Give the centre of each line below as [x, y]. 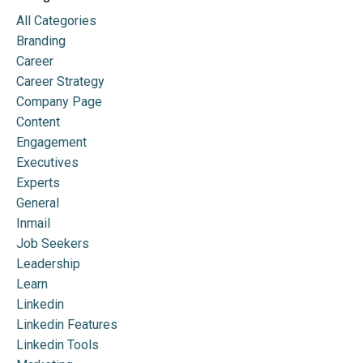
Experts [38, 182]
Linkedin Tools [58, 344]
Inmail [33, 223]
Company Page [59, 101]
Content [38, 122]
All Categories [56, 20]
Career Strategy [60, 81]
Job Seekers [53, 243]
